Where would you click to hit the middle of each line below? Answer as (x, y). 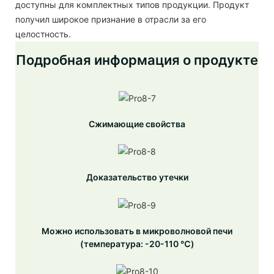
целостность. (43, 34)
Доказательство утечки (137, 177)
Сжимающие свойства (137, 124)
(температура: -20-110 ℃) (137, 243)
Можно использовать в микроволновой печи (137, 231)
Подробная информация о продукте (137, 60)
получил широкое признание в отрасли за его (111, 19)
